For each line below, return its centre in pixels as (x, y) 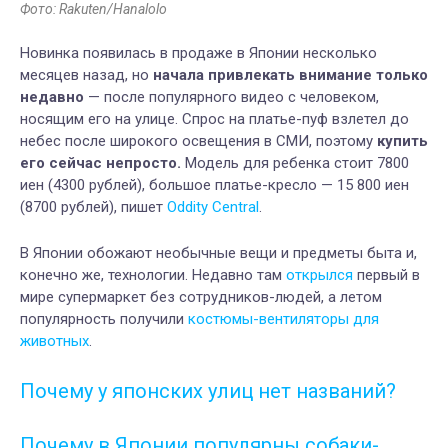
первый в (386, 274)
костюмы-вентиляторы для (283, 318)
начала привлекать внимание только (290, 74)
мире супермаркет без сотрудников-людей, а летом (201, 296)
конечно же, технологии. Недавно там (153, 274)
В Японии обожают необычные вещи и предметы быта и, (218, 252)
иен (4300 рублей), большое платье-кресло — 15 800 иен (214, 184)
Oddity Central (213, 206)
